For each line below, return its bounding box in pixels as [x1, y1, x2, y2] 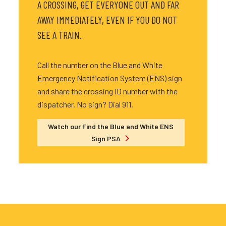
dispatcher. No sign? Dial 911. [37, 99, 133, 109]
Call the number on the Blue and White [37, 60, 162, 70]
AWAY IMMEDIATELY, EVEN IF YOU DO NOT [37, 14, 177, 26]
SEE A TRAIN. [37, 29, 82, 41]
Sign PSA [91, 134, 123, 143]
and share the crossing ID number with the [37, 86, 178, 96]
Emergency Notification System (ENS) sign [37, 73, 182, 83]
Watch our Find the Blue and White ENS [48, 122, 174, 131]
